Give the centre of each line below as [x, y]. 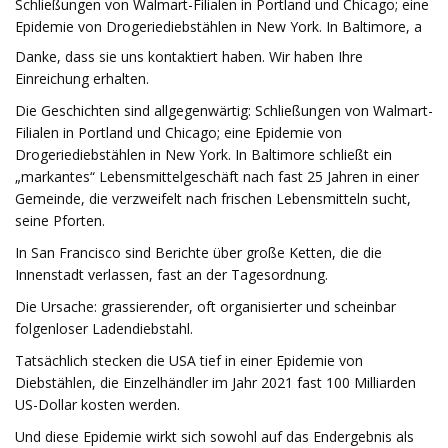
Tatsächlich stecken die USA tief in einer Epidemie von [189, 360]
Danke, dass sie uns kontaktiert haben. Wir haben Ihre [189, 56]
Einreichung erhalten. [82, 78]
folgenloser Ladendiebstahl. [104, 328]
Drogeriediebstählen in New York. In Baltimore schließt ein [203, 154]
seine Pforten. [60, 220]
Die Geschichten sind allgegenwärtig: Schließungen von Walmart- [224, 110]
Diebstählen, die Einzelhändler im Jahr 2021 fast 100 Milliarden [215, 382]
